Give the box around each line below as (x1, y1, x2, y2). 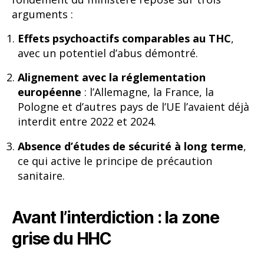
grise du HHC (12, 228, 112, 249)
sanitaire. (18, 168, 65, 183)
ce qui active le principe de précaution (18, 153, 212, 168)
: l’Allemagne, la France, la (81, 85, 214, 100)
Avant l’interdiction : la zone (12, 207, 220, 227)
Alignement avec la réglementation (18, 70, 206, 85)
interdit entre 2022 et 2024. (18, 114, 156, 129)
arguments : (12, 6, 73, 21)
